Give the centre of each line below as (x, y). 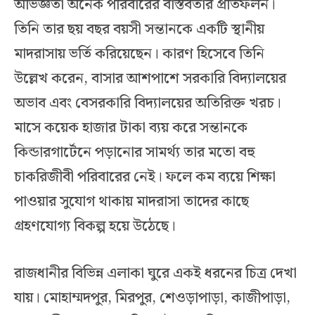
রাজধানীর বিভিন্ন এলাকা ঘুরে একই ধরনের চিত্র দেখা (155, 274)
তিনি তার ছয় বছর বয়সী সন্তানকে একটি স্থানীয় (139, 30)
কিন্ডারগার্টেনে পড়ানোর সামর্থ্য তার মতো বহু (135, 153)
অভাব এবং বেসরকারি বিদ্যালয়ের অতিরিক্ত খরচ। (148, 104)
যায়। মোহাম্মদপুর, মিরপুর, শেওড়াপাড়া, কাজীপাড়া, (152, 298)
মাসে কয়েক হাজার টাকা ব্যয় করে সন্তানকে (131, 128)
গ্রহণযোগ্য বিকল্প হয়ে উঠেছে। (95, 227)
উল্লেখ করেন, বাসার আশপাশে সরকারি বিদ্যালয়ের (150, 79)
